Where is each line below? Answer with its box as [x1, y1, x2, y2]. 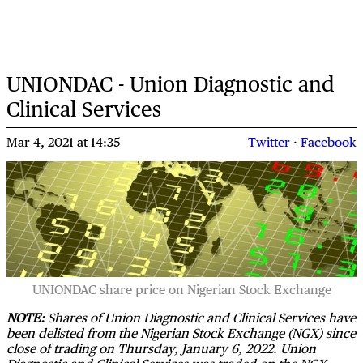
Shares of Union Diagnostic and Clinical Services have [45, 310, 356, 326]
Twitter [248, 134, 290, 150]
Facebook [301, 134, 357, 150]
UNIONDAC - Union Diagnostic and [6, 71, 335, 96]
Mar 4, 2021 [6, 134, 77, 150]
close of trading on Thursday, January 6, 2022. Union [6, 340, 316, 357]
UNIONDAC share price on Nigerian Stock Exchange [32, 281, 331, 297]
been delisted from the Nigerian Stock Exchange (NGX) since [6, 325, 356, 341]
